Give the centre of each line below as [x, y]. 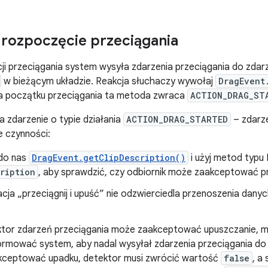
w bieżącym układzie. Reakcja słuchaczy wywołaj [108, 81]
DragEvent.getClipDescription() [109, 158]
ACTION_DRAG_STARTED [177, 119]
